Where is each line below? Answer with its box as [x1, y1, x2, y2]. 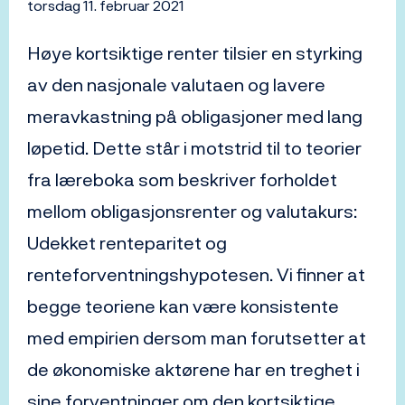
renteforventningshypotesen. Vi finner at [27, 261, 365, 288]
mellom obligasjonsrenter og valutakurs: [27, 198, 357, 225]
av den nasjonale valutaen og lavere [27, 71, 325, 99]
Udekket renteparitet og [27, 230, 227, 257]
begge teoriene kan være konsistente [27, 293, 339, 320]
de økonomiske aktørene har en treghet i [27, 356, 360, 383]
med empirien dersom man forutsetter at [27, 325, 366, 352]
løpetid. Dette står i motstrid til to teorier [27, 135, 362, 162]
